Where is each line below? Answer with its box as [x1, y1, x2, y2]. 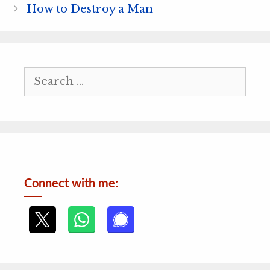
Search [24, 67, 60, 80]
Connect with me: [24, 177, 118, 190]
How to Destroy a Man [26, 2, 153, 16]
